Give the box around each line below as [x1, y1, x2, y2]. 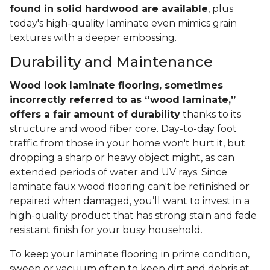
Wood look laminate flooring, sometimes [10, 80, 223, 92]
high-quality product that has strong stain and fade [10, 210, 257, 222]
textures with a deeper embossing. [10, 32, 179, 44]
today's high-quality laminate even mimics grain [10, 17, 237, 30]
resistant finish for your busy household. [10, 224, 205, 236]
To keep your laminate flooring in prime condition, [10, 248, 250, 260]
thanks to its [180, 108, 241, 121]
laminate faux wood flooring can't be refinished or [10, 181, 250, 193]
